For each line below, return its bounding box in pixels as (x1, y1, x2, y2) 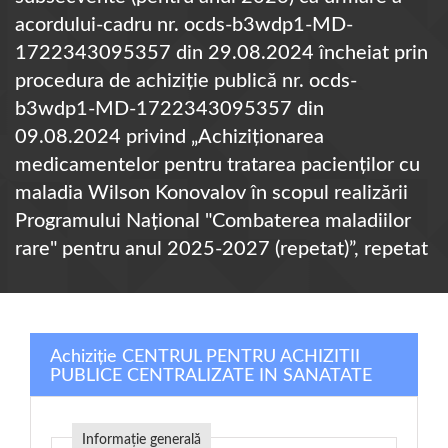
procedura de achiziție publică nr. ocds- (15, 71, 357, 91)
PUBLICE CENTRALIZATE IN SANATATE (50, 367, 372, 385)
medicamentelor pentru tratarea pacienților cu (15, 155, 420, 175)
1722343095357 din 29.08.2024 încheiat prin (15, 43, 428, 63)
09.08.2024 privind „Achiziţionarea (15, 127, 324, 147)
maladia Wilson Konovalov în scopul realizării (15, 183, 408, 203)
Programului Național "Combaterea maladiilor (15, 211, 411, 231)
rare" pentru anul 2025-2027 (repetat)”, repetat (15, 239, 428, 259)
